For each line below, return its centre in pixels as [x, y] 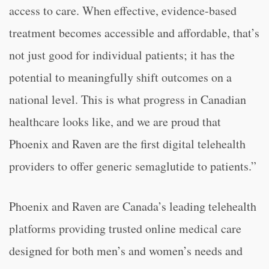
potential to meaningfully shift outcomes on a [120, 77]
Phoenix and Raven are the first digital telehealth [127, 144]
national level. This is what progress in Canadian [128, 99]
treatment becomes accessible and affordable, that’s [134, 33]
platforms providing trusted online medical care [125, 228]
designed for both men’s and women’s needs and [126, 251]
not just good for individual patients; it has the [122, 55]
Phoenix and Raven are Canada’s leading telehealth [133, 206]
